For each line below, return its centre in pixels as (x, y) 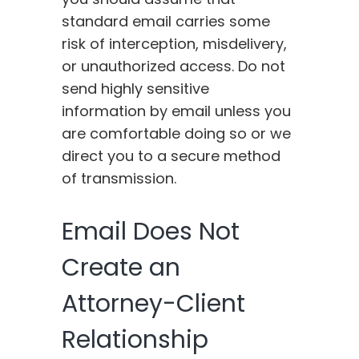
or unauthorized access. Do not (174, 67)
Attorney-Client (154, 304)
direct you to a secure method (171, 156)
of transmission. (119, 179)
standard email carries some (166, 22)
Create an (121, 268)
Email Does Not (151, 232)
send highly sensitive (136, 89)
